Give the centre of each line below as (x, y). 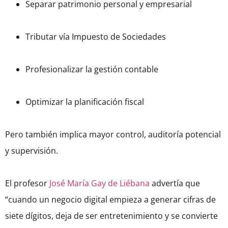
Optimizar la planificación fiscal (85, 102)
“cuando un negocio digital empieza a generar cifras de (110, 200)
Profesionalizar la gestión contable (92, 69)
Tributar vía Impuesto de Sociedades (96, 37)
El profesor (27, 183)
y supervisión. (32, 151)
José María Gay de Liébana (99, 183)
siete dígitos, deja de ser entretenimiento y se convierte (111, 216)
